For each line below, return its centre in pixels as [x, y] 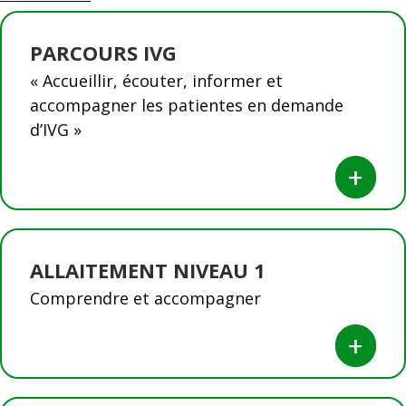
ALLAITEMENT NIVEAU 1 [148, 270]
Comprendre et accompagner [145, 298]
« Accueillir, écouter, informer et [156, 81]
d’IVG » [56, 130]
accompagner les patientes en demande [187, 105]
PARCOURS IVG [103, 53]
